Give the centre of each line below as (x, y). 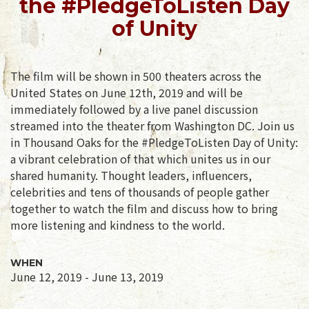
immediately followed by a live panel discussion (134, 109)
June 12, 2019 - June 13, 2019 (87, 276)
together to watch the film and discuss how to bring (144, 208)
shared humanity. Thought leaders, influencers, (131, 175)
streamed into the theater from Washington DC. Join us (152, 125)
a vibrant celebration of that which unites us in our (140, 158)
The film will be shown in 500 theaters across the (136, 76)
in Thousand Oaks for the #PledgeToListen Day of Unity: (154, 142)
